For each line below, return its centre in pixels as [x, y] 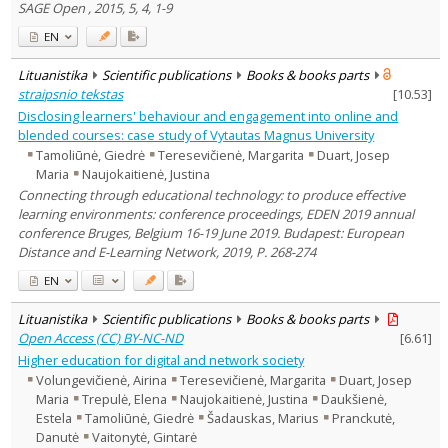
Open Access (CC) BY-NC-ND [101, 337]
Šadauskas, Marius [263, 418]
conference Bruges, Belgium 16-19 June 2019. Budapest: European [211, 232]
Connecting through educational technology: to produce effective [212, 194]
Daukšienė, [354, 399]
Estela [54, 418]
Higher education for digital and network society [161, 359]
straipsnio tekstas [71, 93]
